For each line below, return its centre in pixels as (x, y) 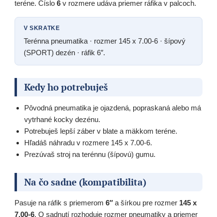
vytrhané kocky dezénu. (62, 120)
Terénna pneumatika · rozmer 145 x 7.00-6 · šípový (105, 41)
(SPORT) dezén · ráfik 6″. (64, 53)
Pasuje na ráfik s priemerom (60, 203)
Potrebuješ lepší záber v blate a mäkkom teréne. (101, 131)
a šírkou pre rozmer (146, 203)
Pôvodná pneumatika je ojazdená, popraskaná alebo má (113, 108)
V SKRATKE (42, 28)
